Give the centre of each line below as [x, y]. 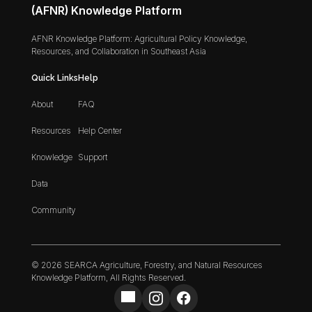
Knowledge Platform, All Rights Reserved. [108, 277]
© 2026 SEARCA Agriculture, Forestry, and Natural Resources [147, 265]
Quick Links [54, 78]
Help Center [100, 130]
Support [92, 157]
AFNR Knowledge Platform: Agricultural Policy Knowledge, [139, 38]
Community [53, 210]
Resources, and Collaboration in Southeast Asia [118, 51]
